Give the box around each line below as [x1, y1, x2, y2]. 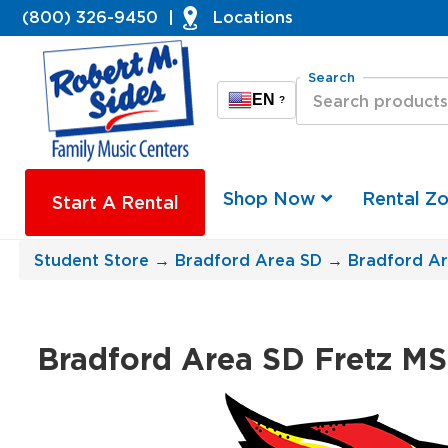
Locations [213, 7, 293, 26]
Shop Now [223, 188, 322, 209]
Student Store [33, 251, 149, 270]
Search [308, 70, 355, 85]
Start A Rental [51, 192, 179, 214]
